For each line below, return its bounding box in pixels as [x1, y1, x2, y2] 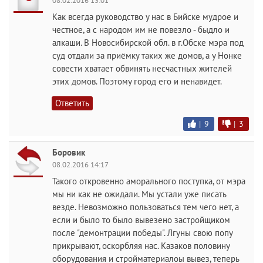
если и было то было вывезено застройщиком [52, 214, 230, 225]
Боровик [52, 147, 85, 158]
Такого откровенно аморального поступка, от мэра [52, 176, 245, 187]
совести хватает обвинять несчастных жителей [52, 63, 232, 74]
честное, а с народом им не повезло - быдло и [52, 24, 230, 35]
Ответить [55, 97, 89, 109]
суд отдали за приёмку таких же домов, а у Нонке [52, 50, 242, 61]
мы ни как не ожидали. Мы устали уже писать [52, 188, 226, 200]
